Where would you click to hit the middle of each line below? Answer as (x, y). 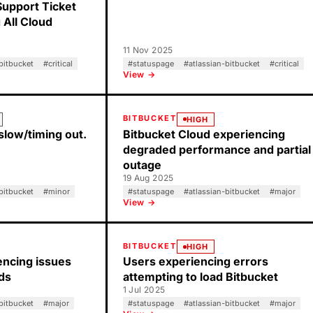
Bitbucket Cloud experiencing (204, 134)
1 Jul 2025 (144, 290)
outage (142, 165)
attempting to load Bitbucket (200, 277)
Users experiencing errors (195, 261)
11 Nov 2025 (148, 50)
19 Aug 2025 (148, 177)
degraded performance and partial (217, 149)
